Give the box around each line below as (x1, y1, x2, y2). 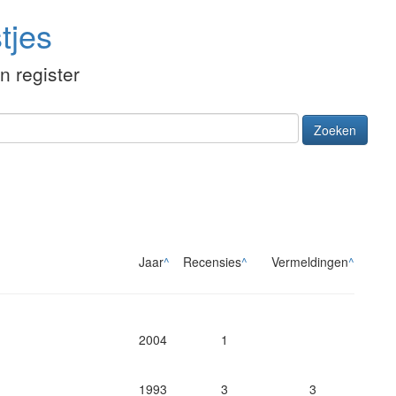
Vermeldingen (271, 253, 348, 271)
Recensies (183, 253, 241, 271)
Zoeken (314, 121, 356, 140)
